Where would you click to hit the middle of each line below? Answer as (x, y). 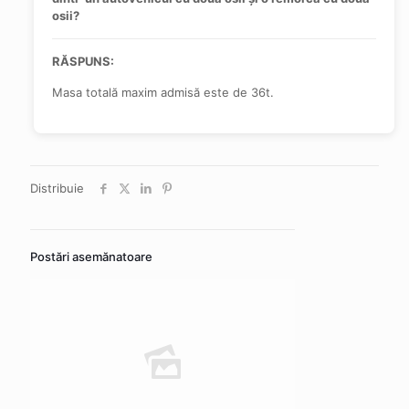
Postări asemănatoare (91, 257)
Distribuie (57, 188)
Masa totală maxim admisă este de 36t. (163, 92)
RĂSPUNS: (83, 61)
